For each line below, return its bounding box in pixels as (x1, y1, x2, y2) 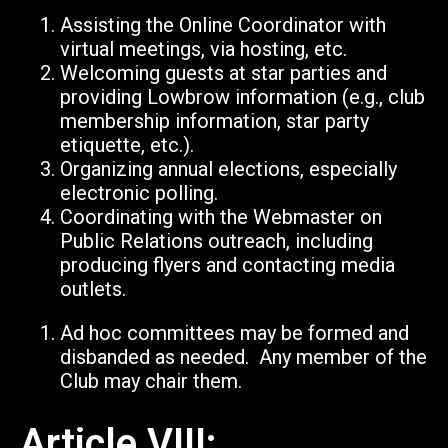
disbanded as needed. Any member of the (60, 345, 427, 370)
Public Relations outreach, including (60, 229, 373, 254)
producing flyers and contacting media (60, 253, 395, 278)
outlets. (60, 277, 126, 302)
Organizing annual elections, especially (60, 157, 397, 182)
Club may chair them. (60, 369, 242, 394)
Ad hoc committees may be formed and (60, 321, 409, 346)
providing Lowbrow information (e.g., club (60, 85, 425, 110)
